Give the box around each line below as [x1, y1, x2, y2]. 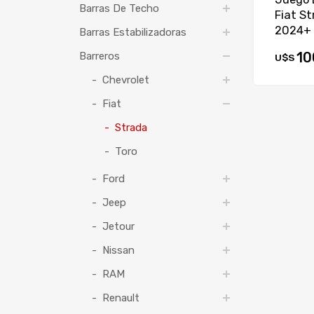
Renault [102, 292, 139, 305]
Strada [114, 121, 147, 135]
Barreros [78, 50, 120, 63]
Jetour [102, 220, 135, 233]
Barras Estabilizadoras [78, 26, 186, 39]
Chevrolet [102, 74, 149, 87]
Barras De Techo [78, 2, 159, 15]
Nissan [102, 244, 135, 257]
